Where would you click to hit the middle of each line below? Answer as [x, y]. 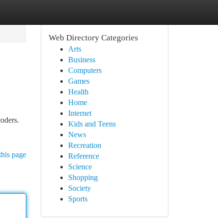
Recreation [84, 145]
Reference [83, 156]
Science [80, 167]
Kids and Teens [92, 124]
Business [82, 60]
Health [78, 92]
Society [79, 188]
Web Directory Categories [93, 38]
